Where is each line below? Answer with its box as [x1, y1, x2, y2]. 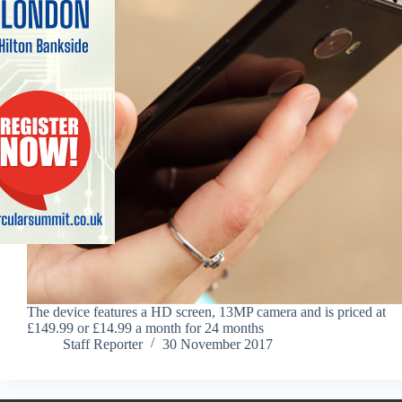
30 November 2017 [162, 336, 273, 352]
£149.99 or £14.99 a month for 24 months [27, 319, 264, 336]
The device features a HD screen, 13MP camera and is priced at [27, 303, 386, 319]
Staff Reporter [63, 336, 143, 352]
